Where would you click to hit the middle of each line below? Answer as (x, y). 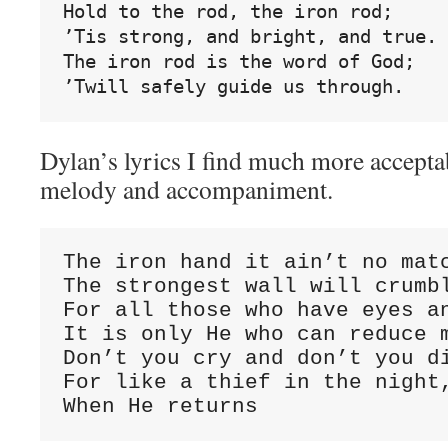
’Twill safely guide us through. (233, 86)
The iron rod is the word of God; (238, 61)
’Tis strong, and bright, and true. (249, 36)
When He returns (160, 406)
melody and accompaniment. (186, 189)
